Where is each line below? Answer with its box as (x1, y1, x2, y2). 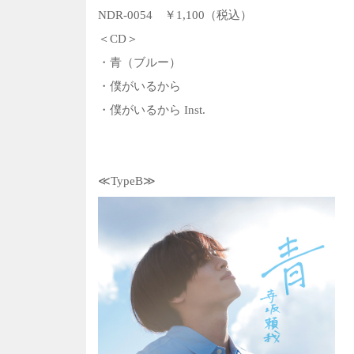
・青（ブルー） (98, 55, 181, 69)
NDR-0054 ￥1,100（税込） (98, 8, 252, 21)
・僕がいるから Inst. (98, 103, 205, 116)
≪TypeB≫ (98, 174, 156, 187)
